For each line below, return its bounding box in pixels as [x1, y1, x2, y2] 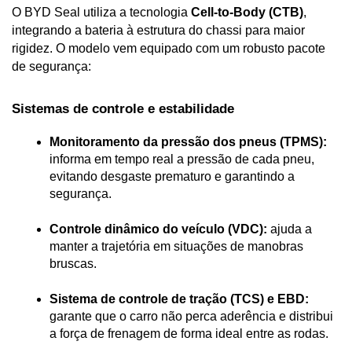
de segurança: [12, 59, 91, 73]
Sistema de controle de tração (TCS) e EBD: [49, 291, 309, 306]
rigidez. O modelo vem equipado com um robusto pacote [12, 41, 325, 55]
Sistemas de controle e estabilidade [12, 100, 234, 116]
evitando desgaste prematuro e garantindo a [49, 169, 295, 183]
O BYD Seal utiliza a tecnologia [12, 5, 191, 19]
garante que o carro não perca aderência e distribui [49, 309, 333, 323]
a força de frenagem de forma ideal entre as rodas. [49, 326, 328, 340]
